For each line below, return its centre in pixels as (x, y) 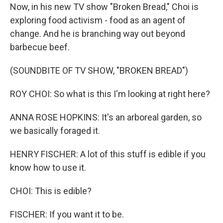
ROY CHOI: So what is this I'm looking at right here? (110, 94)
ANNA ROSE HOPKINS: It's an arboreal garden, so (106, 117)
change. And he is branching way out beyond (98, 34)
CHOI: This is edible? (51, 191)
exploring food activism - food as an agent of (98, 20)
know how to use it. (48, 168)
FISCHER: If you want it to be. (67, 215)
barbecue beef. (40, 47)
